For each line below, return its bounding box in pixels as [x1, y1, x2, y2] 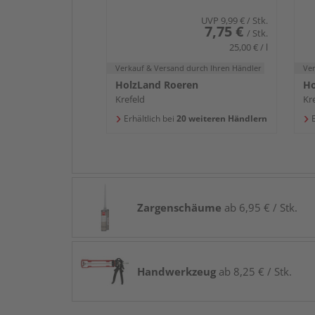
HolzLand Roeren [115, 78, 198, 92]
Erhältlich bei [124, 112, 174, 125]
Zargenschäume [137, 200, 221, 215]
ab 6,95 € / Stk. [221, 200, 297, 215]
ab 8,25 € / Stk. [216, 264, 292, 279]
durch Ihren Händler [186, 63, 262, 74]
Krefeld [115, 93, 145, 106]
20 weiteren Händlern [174, 112, 267, 125]
